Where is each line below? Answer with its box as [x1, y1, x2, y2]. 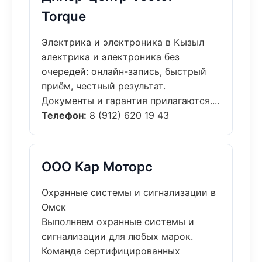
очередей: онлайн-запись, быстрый [42, 65, 206, 77]
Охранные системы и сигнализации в [42, 187, 216, 198]
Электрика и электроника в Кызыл [42, 36, 204, 48]
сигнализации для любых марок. [42, 230, 193, 242]
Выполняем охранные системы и [42, 216, 194, 227]
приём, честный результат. [42, 80, 166, 92]
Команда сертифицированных [42, 245, 180, 257]
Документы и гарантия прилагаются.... [42, 95, 219, 106]
